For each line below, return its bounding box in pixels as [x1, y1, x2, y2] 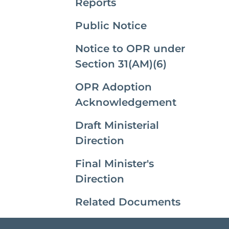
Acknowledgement [75, 96, 176, 108]
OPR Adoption [75, 81, 152, 93]
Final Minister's [75, 157, 154, 170]
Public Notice [75, 19, 147, 32]
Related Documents [75, 196, 180, 208]
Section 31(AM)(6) [75, 58, 167, 70]
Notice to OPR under [75, 42, 185, 55]
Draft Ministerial [75, 119, 159, 131]
